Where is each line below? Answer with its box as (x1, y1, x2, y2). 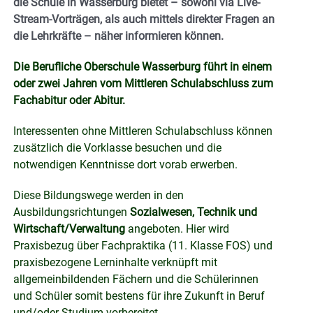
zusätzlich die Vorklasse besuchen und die (13, 141, 221, 155)
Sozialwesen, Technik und (130, 205, 257, 219)
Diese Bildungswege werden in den (13, 189, 184, 203)
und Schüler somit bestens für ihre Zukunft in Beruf (13, 289, 265, 303)
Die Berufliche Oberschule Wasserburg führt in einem (13, 60, 272, 74)
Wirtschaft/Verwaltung (13, 222, 125, 236)
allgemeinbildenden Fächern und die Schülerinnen (13, 272, 259, 286)
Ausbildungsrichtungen (13, 205, 130, 219)
